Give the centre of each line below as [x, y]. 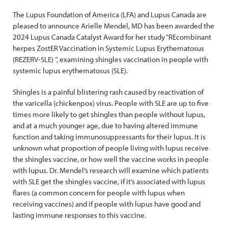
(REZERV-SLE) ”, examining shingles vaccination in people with [110, 59]
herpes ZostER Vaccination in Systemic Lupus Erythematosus [108, 48]
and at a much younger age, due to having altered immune [105, 125]
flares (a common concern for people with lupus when [99, 193]
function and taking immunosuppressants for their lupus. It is [109, 137]
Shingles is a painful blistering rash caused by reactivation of [108, 92]
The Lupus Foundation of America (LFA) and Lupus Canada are [110, 15]
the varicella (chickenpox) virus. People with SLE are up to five [111, 103]
